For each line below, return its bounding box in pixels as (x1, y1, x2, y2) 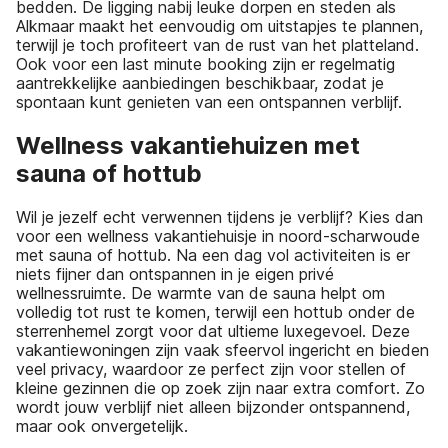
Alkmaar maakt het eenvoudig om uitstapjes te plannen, (16, 15, 423, 36)
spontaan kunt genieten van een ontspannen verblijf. (16, 91, 402, 112)
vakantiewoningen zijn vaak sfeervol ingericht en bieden (16, 339, 429, 360)
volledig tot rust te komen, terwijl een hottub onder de (16, 301, 415, 322)
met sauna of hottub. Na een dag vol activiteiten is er (16, 244, 410, 265)
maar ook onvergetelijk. (16, 415, 188, 436)
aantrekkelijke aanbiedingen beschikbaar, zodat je (16, 72, 384, 93)
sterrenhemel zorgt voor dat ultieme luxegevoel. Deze (16, 320, 410, 341)
